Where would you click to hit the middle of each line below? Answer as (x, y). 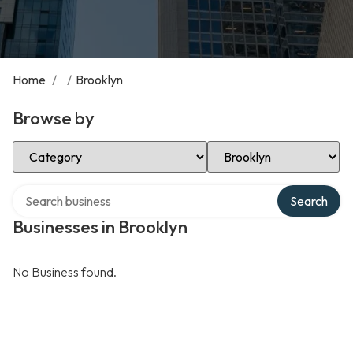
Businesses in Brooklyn (100, 227)
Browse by (54, 118)
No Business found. (65, 272)
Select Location (249, 147)
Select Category (57, 147)
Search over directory (71, 191)
